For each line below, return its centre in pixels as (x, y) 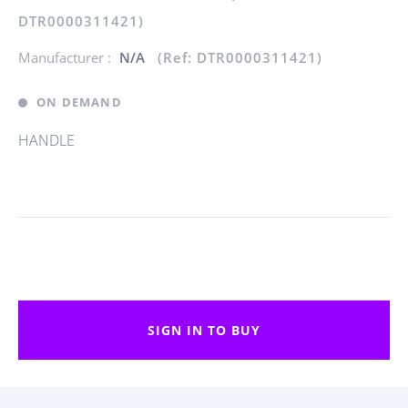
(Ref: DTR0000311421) (240, 57)
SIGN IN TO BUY (204, 330)
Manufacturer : (66, 57)
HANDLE (46, 140)
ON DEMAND (79, 102)
